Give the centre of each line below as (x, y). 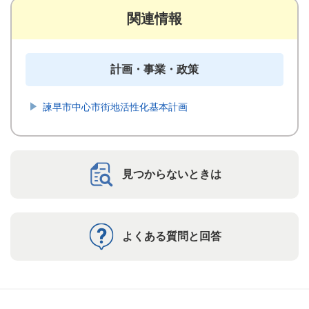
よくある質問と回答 (172, 236)
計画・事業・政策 (154, 69)
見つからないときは (172, 174)
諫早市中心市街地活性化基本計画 (115, 107)
